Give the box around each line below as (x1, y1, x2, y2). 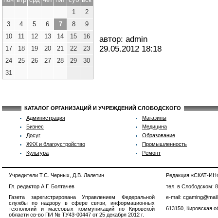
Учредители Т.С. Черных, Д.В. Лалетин (9, 172, 104, 178)
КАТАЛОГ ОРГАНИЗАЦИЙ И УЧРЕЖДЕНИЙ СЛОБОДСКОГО (21, 105, 184, 111)
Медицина (142, 124, 167, 129)
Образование (142, 132, 175, 138)
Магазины (142, 115, 166, 121)
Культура (26, 150, 49, 156)
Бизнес (26, 124, 44, 129)
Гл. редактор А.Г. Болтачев (9, 183, 74, 189)
